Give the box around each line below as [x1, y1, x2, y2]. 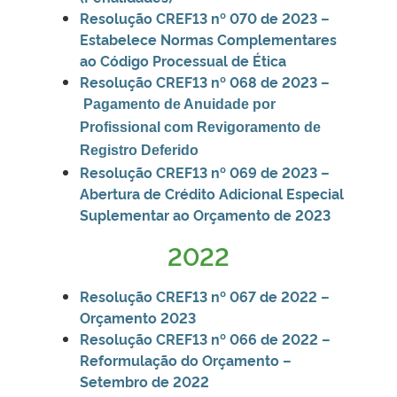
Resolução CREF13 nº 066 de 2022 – [80, 328, 331, 348]
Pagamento [83, 96, 164, 112]
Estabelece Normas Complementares [80, 28, 337, 49]
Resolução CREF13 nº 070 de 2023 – [80, 7, 330, 27]
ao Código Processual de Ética [80, 50, 290, 70]
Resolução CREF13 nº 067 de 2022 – [80, 285, 330, 306]
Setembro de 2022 [80, 370, 209, 391]
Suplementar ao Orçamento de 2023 [80, 204, 338, 224]
